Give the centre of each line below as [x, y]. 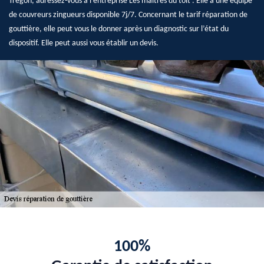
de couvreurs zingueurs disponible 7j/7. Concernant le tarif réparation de [128, 15]
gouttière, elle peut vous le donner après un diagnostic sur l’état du [119, 29]
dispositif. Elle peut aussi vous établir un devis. [84, 43]
